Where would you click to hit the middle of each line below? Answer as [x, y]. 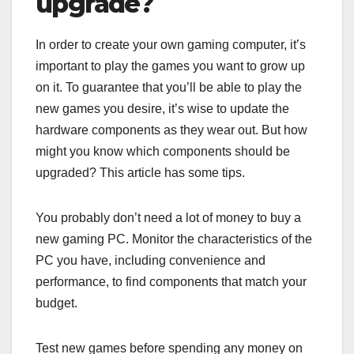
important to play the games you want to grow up [170, 66]
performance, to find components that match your [171, 282]
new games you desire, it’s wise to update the [162, 109]
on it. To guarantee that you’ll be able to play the [169, 88]
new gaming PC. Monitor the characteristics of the [174, 239]
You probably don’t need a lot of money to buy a [168, 218]
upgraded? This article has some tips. [140, 173]
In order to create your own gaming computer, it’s [171, 45]
